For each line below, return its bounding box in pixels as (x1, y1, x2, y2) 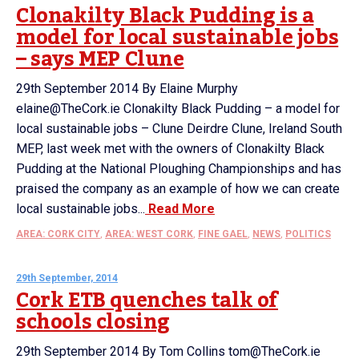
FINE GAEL (198, 228, 248, 240)
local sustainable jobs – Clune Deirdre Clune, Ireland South (16, 121, 342, 136)
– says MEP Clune (16, 39, 184, 79)
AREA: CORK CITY (16, 228, 100, 240)
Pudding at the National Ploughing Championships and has (16, 161, 341, 176)
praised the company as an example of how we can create (16, 181, 340, 196)
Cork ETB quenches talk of (16, 280, 279, 321)
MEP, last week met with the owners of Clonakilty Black (16, 141, 325, 156)
